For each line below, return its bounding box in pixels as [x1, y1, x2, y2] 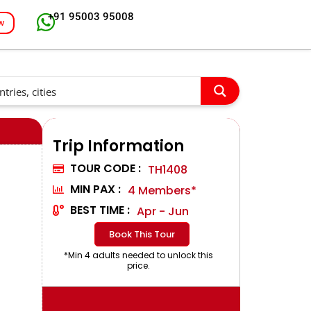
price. [127, 259, 150, 271]
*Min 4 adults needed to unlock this [64, 249, 213, 261]
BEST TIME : [70, 201, 130, 218]
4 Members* [128, 182, 196, 199]
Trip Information [53, 135, 184, 157]
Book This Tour [109, 227, 175, 241]
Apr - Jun [137, 203, 189, 219]
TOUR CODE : [70, 160, 141, 176]
